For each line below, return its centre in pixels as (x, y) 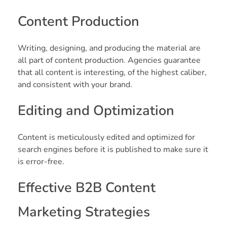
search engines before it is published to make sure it (113, 149)
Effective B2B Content (87, 187)
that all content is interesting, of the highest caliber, (112, 72)
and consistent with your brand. (75, 84)
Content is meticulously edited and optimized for (106, 137)
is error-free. (41, 161)
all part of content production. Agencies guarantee (109, 60)
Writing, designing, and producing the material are (109, 48)
